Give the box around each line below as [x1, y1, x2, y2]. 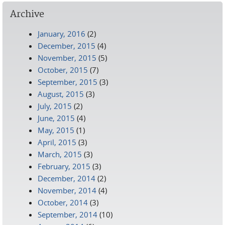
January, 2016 [38, 29, 85, 39]
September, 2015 [38, 77, 97, 87]
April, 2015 [38, 137, 76, 147]
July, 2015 [38, 101, 72, 111]
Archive [10, 9, 44, 20]
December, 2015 [38, 41, 95, 51]
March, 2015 [38, 149, 82, 159]
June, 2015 [38, 113, 75, 123]
